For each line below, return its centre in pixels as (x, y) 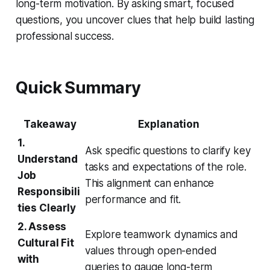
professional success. (65, 36)
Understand (48, 159)
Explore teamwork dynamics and (161, 235)
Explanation (168, 124)
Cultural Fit (46, 243)
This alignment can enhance (149, 184)
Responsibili (49, 192)
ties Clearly (46, 208)
